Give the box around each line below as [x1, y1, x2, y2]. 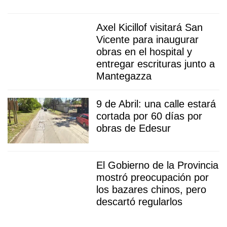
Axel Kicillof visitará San [96, 21, 203, 33]
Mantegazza [96, 70, 152, 82]
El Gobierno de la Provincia [96, 159, 218, 171]
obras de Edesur [96, 122, 171, 134]
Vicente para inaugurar [96, 33, 199, 45]
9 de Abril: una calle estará [96, 98, 216, 109]
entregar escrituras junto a [96, 58, 215, 69]
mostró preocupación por [96, 171, 209, 183]
